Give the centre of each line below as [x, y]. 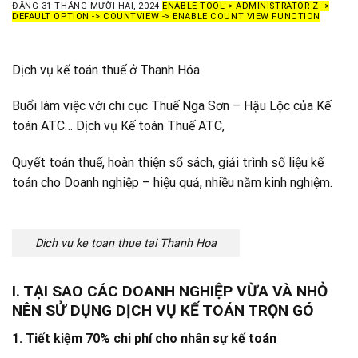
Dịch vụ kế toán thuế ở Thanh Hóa [106, 70]
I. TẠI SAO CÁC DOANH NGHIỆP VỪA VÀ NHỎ [170, 292]
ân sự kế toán [236, 339]
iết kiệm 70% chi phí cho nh [115, 339]
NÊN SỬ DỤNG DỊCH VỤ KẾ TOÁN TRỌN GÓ [163, 311]
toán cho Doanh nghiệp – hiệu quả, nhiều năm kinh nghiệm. [172, 183]
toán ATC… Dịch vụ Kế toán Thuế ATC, [118, 126]
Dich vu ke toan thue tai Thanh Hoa [126, 243]
